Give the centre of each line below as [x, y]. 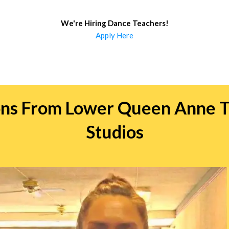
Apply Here [114, 35]
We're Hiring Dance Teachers [113, 23]
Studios [114, 132]
